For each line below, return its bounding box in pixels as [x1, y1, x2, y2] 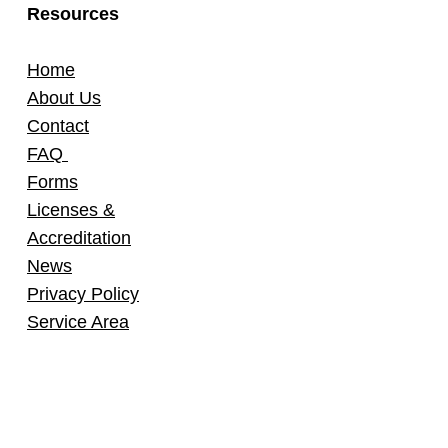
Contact [27, 116, 89, 136]
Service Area [27, 312, 129, 332]
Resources [27, 4, 119, 24]
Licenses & [27, 200, 115, 220]
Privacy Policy [27, 284, 139, 304]
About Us [27, 88, 101, 108]
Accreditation [27, 228, 131, 248]
